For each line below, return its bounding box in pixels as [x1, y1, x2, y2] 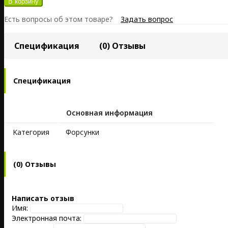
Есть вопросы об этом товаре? [4, 14, 113, 24]
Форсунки [66, 127, 99, 137]
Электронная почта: [12, 213, 81, 223]
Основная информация [66, 108, 153, 118]
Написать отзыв [12, 193, 74, 204]
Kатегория [13, 127, 49, 137]
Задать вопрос [121, 14, 173, 24]
